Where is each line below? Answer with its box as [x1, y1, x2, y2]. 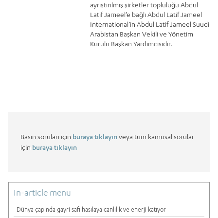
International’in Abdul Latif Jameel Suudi [90, 20, 209, 29]
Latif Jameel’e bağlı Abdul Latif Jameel [90, 10, 202, 19]
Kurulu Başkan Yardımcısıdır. [90, 39, 172, 48]
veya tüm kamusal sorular [117, 132, 194, 141]
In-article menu [14, 187, 71, 198]
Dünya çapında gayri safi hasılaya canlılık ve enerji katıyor [17, 206, 166, 214]
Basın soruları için [20, 132, 73, 141]
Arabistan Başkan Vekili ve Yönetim [90, 30, 193, 38]
